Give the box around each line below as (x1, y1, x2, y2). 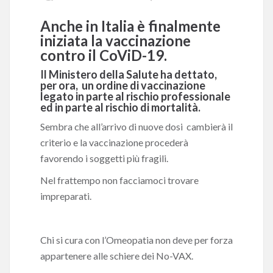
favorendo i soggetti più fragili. (40, 152, 168, 164)
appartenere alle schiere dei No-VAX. (40, 250, 193, 261)
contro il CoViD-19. (40, 46, 167, 64)
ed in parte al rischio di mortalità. (40, 101, 200, 114)
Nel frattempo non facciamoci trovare (40, 174, 199, 186)
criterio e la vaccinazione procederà (40, 136, 188, 148)
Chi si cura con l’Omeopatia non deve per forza (40, 234, 233, 246)
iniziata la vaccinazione (40, 32, 191, 49)
